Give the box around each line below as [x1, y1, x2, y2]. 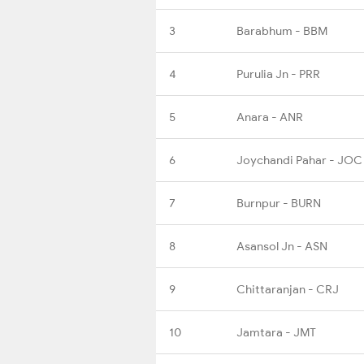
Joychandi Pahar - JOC [236, 152, 362, 167]
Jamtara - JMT [236, 324, 316, 340]
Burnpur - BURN [236, 195, 321, 210]
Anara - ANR [236, 109, 303, 124]
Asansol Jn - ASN [236, 238, 327, 253]
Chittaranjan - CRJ [236, 281, 339, 297]
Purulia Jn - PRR [236, 66, 320, 81]
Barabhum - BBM [236, 23, 327, 38]
